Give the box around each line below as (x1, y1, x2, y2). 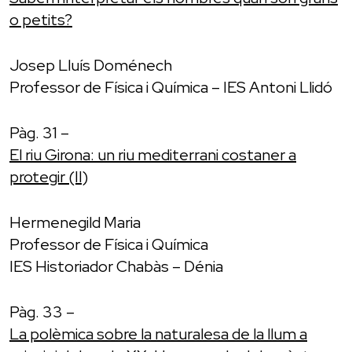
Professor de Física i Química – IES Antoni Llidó (9, 76, 332, 97)
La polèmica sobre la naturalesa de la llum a (9, 323, 307, 344)
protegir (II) (9, 166, 88, 187)
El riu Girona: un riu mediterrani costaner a (9, 144, 296, 165)
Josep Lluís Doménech (9, 54, 172, 75)
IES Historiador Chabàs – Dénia (9, 255, 223, 277)
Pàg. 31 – (9, 122, 69, 143)
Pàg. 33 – (9, 301, 75, 322)
